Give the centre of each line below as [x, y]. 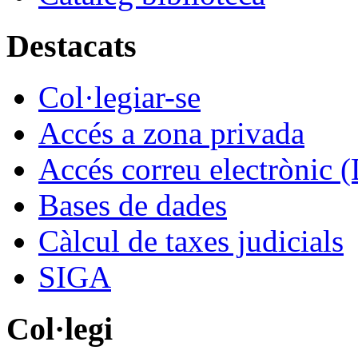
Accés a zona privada [171, 133]
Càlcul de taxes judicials [191, 241]
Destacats [72, 46]
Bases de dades [133, 205]
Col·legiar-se [119, 97]
